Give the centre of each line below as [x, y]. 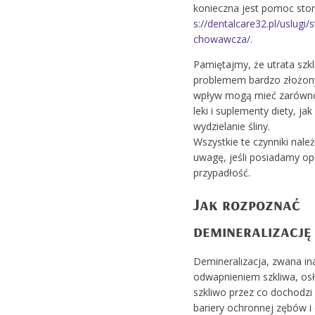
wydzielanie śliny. [231, 126]
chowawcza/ [221, 39]
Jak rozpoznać [246, 204]
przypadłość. [221, 172]
